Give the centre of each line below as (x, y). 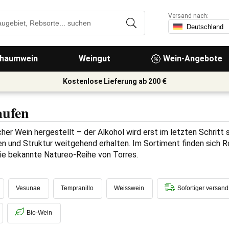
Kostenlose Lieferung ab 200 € (114, 81)
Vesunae (28, 188)
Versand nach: (188, 16)
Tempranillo (77, 188)
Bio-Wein (39, 213)
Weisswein (129, 188)
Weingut (94, 59)
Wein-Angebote (192, 59)
